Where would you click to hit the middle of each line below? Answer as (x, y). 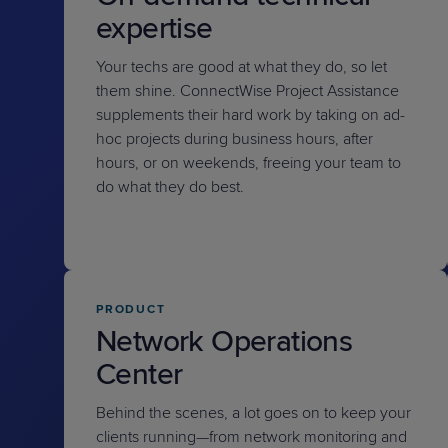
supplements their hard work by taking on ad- (250, 115)
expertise (154, 28)
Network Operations (224, 341)
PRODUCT (131, 309)
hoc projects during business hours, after (234, 139)
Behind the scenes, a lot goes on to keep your (253, 413)
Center (139, 374)
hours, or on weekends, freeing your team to (248, 163)
